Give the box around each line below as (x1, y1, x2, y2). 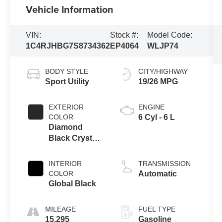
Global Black (49, 179, 97, 188)
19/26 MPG (138, 77, 178, 86)
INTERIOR (49, 159, 82, 167)
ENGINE (138, 103, 165, 111)
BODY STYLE (45, 67, 89, 75)
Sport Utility (45, 77, 90, 86)
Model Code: (147, 31, 193, 39)
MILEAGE (45, 205, 76, 213)
